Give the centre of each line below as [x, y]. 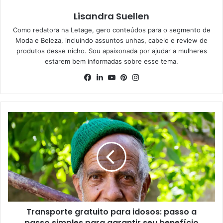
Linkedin [120, 77]
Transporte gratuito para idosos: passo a [111, 212]
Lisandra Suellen [111, 16]
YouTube [132, 77]
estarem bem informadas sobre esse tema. [111, 61]
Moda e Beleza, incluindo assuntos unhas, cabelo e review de [111, 41]
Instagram [158, 77]
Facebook [110, 77]
